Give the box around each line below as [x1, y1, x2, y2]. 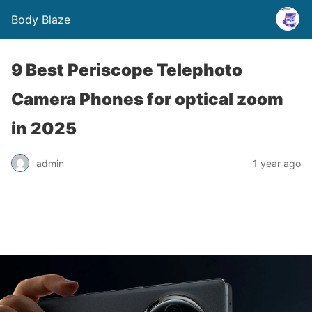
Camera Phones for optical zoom [11, 89, 283, 109]
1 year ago [253, 157, 301, 169]
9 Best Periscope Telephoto [11, 60, 242, 80]
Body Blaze [11, 13, 70, 26]
